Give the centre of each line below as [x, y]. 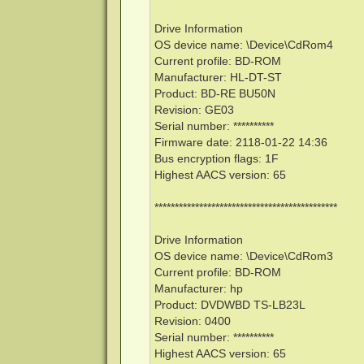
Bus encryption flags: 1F [216, 159]
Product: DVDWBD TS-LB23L [230, 305]
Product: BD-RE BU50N [214, 94]
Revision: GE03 [194, 110]
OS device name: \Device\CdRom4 [243, 45]
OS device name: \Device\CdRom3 [243, 257]
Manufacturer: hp [198, 289]
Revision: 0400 [192, 322]
